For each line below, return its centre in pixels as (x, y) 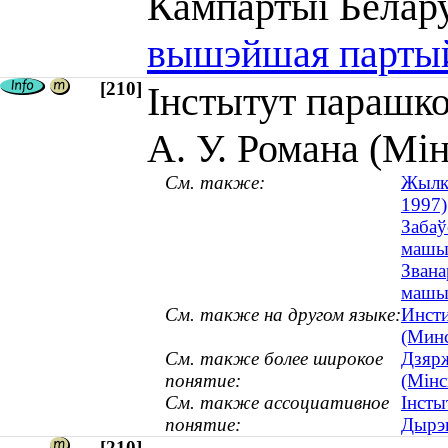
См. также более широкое (274, 359)
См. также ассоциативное (277, 403)
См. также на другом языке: (283, 315)
